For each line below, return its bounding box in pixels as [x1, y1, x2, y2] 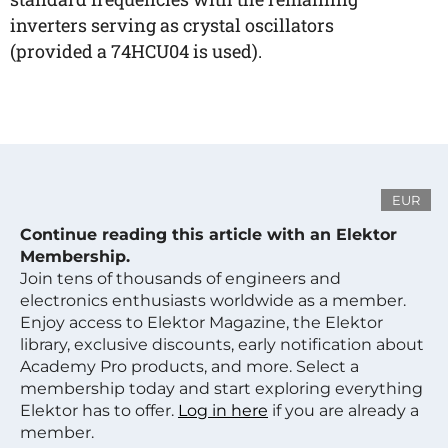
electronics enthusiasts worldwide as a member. [20, 291, 406, 310]
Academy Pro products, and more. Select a [20, 357, 359, 376]
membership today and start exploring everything [20, 379, 423, 398]
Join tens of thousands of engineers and [20, 269, 341, 288]
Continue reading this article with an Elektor [20, 225, 397, 244]
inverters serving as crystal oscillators [10, 13, 334, 37]
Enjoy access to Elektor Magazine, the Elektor [20, 313, 383, 332]
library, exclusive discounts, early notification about [20, 335, 424, 354]
